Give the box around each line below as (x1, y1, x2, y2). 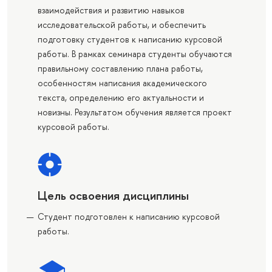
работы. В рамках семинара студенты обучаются (37, 48, 232, 60)
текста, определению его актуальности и (37, 92, 204, 104)
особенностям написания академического (37, 77, 207, 89)
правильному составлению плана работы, (37, 63, 203, 75)
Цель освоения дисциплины (37, 187, 189, 204)
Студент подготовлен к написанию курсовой (37, 211, 220, 223)
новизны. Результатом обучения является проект (37, 106, 232, 118)
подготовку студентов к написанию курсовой (37, 33, 222, 46)
